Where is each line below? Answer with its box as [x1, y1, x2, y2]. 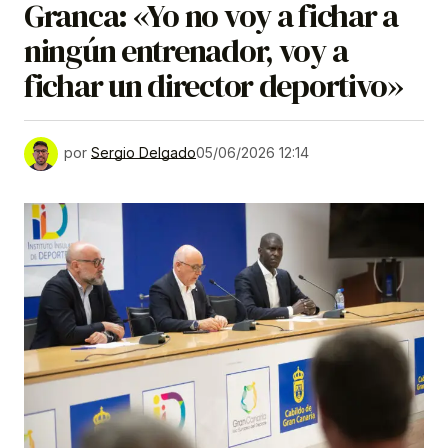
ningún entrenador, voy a [24, 29, 348, 74]
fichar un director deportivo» [24, 64, 403, 109]
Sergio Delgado [91, 143, 196, 161]
